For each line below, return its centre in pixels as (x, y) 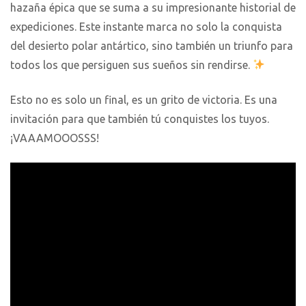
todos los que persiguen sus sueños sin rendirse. (131, 65)
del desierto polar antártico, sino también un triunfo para (152, 45)
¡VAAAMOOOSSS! (55, 138)
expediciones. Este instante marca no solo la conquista (146, 26)
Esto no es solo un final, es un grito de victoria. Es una (144, 99)
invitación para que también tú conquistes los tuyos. (140, 119)
